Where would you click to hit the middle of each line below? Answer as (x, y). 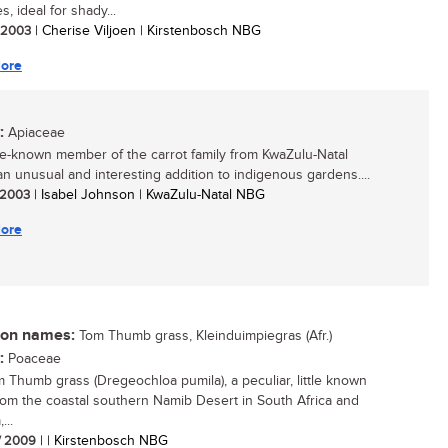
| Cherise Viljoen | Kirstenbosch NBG (146, 31)
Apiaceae (34, 133)
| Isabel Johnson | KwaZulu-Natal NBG (147, 195)
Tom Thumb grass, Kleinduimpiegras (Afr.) (203, 336)
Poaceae (32, 359)
